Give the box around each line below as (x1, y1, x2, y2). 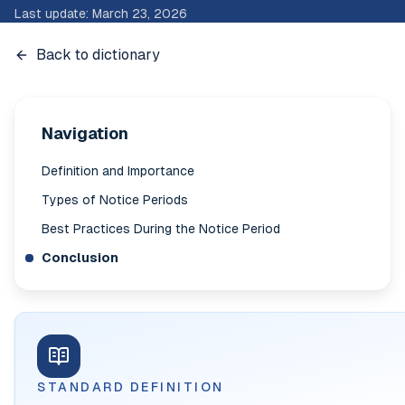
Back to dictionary (36, 46, 160, 64)
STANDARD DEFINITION (37, 380, 224, 395)
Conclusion (42, 250, 118, 266)
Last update (14, 6, 86, 22)
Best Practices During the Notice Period (42, 221, 280, 237)
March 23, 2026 (92, 6, 187, 22)
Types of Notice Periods (42, 193, 188, 208)
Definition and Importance (42, 164, 194, 179)
